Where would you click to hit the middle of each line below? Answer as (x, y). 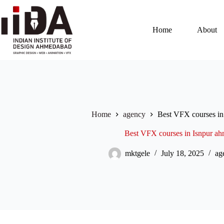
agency (134, 114)
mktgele (137, 153)
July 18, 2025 (182, 153)
